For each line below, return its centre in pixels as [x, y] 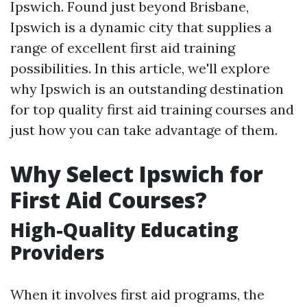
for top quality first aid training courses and [152, 109]
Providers [58, 252]
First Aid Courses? [109, 200]
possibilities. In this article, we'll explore [140, 68]
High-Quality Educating [124, 230]
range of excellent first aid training [123, 48]
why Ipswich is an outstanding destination [147, 89]
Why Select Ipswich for [137, 174]
